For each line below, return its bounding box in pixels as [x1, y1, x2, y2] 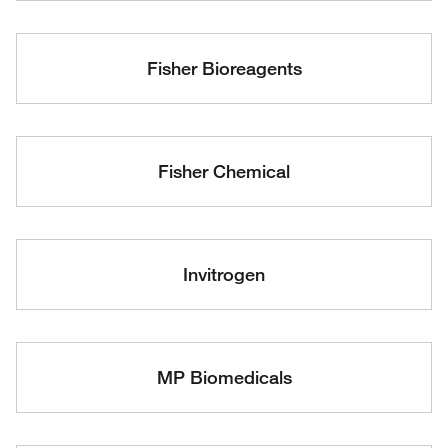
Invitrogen [183, 263, 265, 285]
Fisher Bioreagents [146, 57, 302, 79]
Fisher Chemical [158, 160, 290, 182]
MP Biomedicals [156, 366, 292, 388]
